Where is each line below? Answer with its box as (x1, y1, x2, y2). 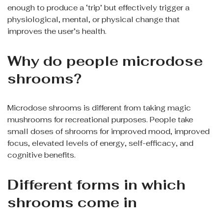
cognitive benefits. (7, 150, 76, 160)
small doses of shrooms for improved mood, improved (7, 127, 210, 137)
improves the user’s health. (7, 27, 107, 36)
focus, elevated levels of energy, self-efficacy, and (7, 138, 193, 148)
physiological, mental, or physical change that (7, 15, 180, 25)
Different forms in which (7, 176, 186, 194)
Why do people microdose (7, 52, 203, 70)
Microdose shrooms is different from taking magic (7, 103, 191, 113)
